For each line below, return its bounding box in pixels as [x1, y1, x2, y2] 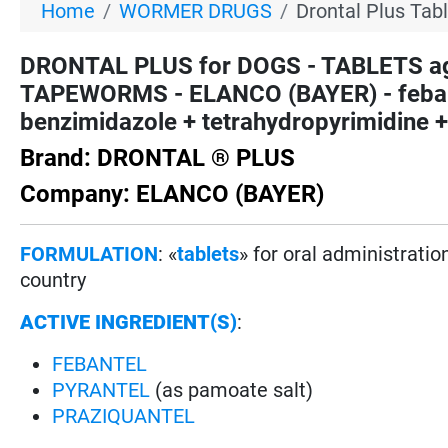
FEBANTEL [52, 351, 148, 376]
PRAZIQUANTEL [52, 403, 196, 428]
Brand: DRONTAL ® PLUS [20, 143, 296, 172]
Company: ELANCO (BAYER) [20, 179, 325, 208]
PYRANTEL [52, 377, 151, 402]
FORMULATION [20, 241, 159, 266]
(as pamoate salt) [150, 377, 314, 402]
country [20, 267, 87, 292]
